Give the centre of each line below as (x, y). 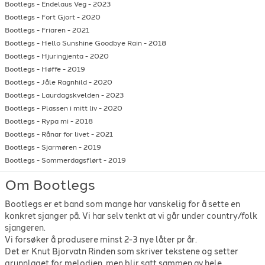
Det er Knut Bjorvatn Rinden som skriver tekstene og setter (122, 252)
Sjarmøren (59, 147)
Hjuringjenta (62, 56)
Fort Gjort (58, 17)
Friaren (54, 30)
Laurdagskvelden (70, 95)
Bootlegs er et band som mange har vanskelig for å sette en (122, 205)
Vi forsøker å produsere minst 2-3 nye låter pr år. (101, 240)
